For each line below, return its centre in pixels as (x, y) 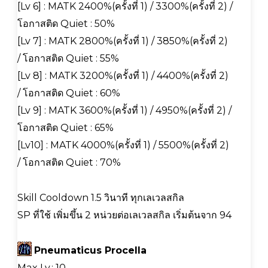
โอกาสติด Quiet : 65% (66, 127)
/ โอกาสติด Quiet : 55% (68, 58)
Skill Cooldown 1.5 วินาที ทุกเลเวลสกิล (101, 197)
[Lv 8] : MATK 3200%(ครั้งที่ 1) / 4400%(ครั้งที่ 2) (123, 75)
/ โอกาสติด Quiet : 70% (69, 162)
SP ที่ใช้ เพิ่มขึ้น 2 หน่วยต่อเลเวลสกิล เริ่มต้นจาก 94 (124, 215)
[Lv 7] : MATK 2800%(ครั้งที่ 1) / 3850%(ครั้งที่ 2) (123, 41)
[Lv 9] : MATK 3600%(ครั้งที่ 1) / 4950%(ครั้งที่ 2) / (124, 110)
